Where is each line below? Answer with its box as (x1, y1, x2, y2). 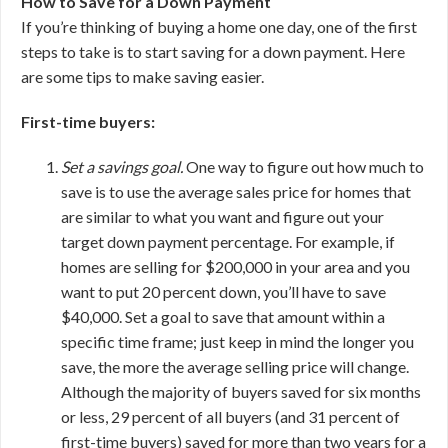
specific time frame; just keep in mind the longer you (61, 332, 414, 351)
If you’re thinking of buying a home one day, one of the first (21, 17, 417, 36)
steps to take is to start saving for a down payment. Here (21, 42, 405, 61)
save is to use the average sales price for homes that (61, 182, 411, 201)
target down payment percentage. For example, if (61, 232, 395, 251)
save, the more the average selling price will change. (61, 357, 409, 376)
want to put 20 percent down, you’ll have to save (61, 282, 386, 301)
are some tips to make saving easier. (21, 67, 264, 86)
